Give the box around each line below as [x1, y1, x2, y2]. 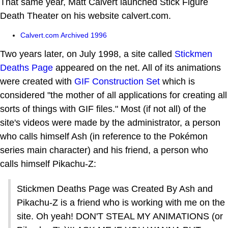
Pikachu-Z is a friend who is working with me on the [17, 197, 225, 208]
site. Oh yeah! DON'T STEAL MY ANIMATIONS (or [17, 211, 223, 221]
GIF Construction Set [74, 76, 160, 87]
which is [160, 76, 195, 87]
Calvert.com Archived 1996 [20, 31, 107, 39]
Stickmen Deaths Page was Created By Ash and [17, 183, 213, 194]
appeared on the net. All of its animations [53, 62, 221, 73]
